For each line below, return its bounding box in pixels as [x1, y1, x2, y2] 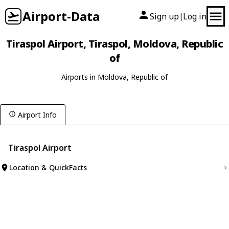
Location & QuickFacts [9, 163, 87, 172]
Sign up [150, 11, 179, 22]
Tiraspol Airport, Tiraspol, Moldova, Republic [6, 37, 223, 51]
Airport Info [18, 110, 57, 120]
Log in [183, 11, 207, 22]
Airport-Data [22, 8, 100, 25]
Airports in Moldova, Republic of [61, 72, 168, 82]
